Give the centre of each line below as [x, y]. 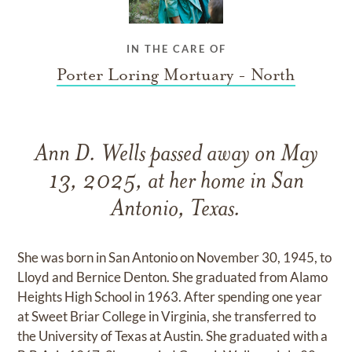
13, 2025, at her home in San [176, 183]
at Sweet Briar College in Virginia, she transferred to [167, 317]
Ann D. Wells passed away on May [176, 156]
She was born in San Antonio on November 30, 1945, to [175, 258]
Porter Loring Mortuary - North [176, 75]
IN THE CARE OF [176, 49]
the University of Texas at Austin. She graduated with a [173, 336]
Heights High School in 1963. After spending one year [170, 297]
